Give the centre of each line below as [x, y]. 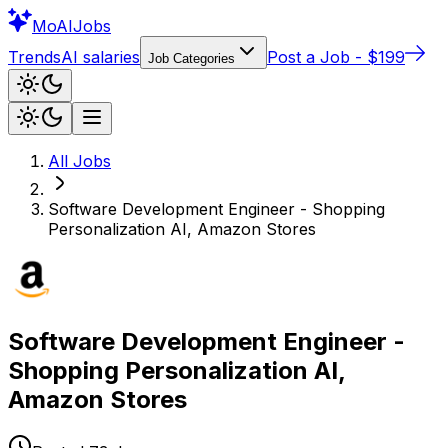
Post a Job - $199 [336, 57]
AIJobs [83, 26]
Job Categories [191, 58]
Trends [34, 57]
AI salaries [100, 57]
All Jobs [79, 161]
